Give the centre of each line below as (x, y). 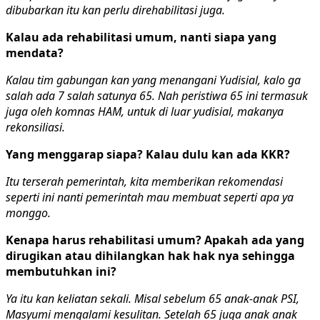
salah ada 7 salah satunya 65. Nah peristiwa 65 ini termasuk (157, 95)
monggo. (28, 212)
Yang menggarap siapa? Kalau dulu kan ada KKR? (148, 154)
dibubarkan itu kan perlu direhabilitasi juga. (115, 10)
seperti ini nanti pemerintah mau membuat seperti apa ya (150, 197)
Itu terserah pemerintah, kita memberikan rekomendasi (144, 181)
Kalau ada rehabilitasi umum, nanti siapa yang (141, 37)
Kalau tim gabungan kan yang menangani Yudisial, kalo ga (153, 80)
